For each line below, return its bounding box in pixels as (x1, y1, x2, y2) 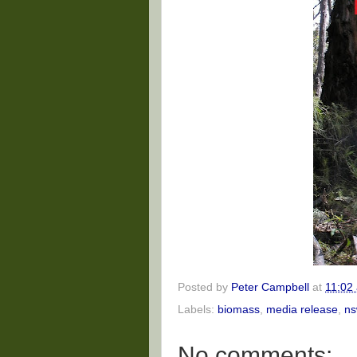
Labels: (178, 303, 218, 316)
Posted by (178, 280, 231, 293)
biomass (218, 303, 260, 316)
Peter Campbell (231, 280, 309, 293)
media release (266, 303, 338, 316)
